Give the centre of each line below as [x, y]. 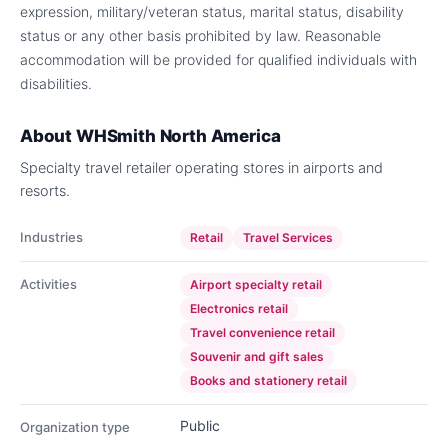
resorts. [45, 191]
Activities [48, 284]
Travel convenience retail [262, 332]
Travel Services [288, 237]
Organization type [75, 427]
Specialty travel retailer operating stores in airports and [201, 168]
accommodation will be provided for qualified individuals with [218, 59]
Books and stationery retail [268, 380]
